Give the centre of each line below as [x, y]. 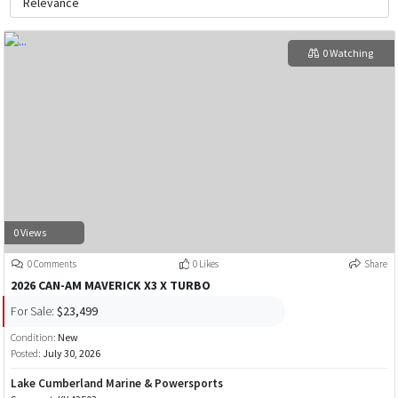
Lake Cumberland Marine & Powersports [116, 384]
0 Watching [347, 53]
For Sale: [32, 310]
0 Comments [51, 264]
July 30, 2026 [71, 354]
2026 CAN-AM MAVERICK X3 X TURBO [110, 286]
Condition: [34, 338]
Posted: [26, 354]
